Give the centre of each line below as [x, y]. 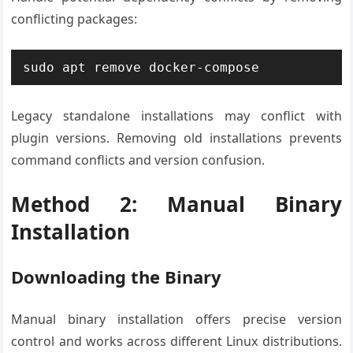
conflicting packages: [74, 19]
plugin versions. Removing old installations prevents [176, 138]
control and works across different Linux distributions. [176, 341]
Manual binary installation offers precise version [176, 319]
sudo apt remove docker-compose [141, 67]
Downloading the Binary [117, 277]
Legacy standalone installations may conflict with [176, 116]
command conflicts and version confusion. [138, 160]
